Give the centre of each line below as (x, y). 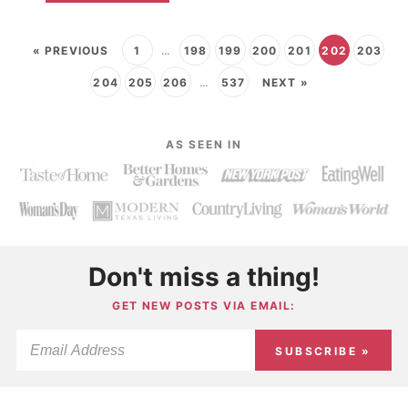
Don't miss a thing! (204, 276)
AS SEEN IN (204, 145)
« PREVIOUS (71, 51)
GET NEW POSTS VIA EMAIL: (204, 305)
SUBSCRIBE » (323, 351)
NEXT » (285, 83)
